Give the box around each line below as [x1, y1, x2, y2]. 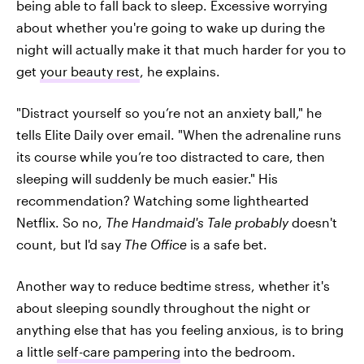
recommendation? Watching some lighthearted [16, 192, 309, 208]
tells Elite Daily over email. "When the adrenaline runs [16, 126, 341, 142]
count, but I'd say [16, 236, 124, 252]
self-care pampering [57, 343, 180, 359]
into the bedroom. [180, 343, 296, 359]
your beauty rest [40, 63, 140, 79]
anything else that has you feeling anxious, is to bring [16, 321, 344, 337]
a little [16, 343, 57, 359]
